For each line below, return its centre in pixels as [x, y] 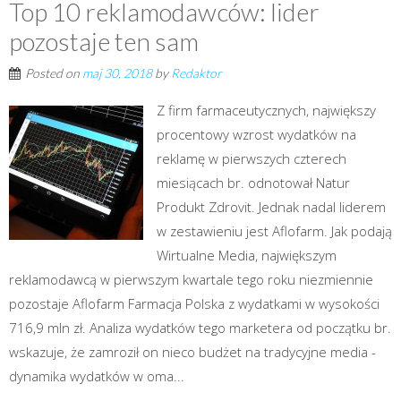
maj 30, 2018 [117, 73]
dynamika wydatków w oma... [97, 375]
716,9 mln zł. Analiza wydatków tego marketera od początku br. [200, 327]
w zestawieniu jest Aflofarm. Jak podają [274, 230]
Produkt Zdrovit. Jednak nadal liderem [271, 206]
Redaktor [196, 73]
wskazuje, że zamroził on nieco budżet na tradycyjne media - [192, 351]
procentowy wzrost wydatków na [256, 134]
